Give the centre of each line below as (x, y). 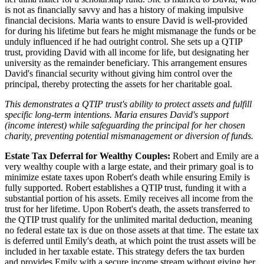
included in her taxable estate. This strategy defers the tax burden (125, 251)
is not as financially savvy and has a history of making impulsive (124, 9)
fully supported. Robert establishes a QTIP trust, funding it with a (126, 187)
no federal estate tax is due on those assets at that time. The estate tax (132, 230)
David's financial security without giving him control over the (118, 73)
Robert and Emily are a (214, 156)
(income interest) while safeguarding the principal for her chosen (125, 125)
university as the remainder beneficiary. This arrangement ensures (126, 62)
